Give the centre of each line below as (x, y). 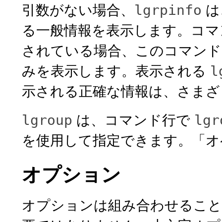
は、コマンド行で (133, 119)
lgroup (47, 120)
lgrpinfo (168, 10)
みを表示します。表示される (116, 70)
